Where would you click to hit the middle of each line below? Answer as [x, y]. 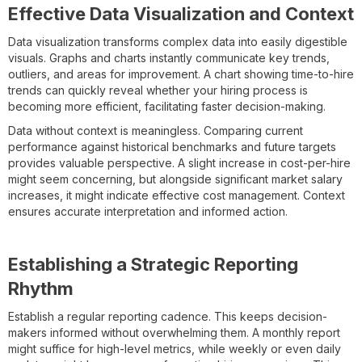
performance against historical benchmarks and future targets [172, 147]
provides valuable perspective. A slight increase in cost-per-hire [179, 163]
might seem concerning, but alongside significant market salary [175, 179]
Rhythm [41, 288]
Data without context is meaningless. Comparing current [156, 130]
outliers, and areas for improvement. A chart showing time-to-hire [181, 74]
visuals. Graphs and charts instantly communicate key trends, [169, 58]
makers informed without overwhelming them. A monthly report [174, 333]
